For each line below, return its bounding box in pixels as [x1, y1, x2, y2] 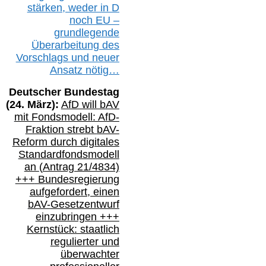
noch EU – [69, 14, 119, 26]
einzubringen [35, 210, 100, 223]
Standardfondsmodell [18, 148, 119, 160]
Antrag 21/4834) [42, 160, 119, 173]
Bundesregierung [34, 173, 119, 185]
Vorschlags [15, 51, 71, 64]
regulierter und [50, 235, 119, 248]
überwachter [60, 248, 119, 260]
